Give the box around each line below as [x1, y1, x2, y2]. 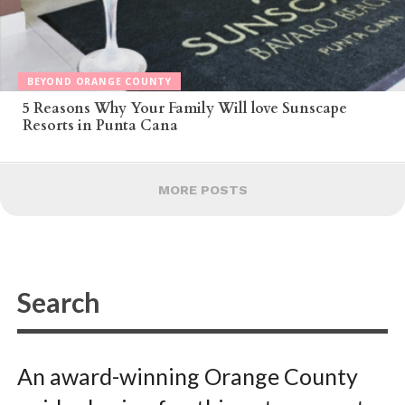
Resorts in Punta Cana [22, 115, 178, 136]
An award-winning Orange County [16, 362, 358, 390]
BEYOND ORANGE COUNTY [27, 75, 172, 89]
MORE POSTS [157, 182, 248, 197]
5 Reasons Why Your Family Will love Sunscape [22, 98, 347, 118]
